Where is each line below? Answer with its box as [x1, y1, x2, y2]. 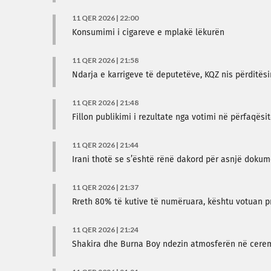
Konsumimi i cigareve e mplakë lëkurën [72, 28, 224, 37]
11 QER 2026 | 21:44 [72, 140, 139, 149]
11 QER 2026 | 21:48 [72, 98, 139, 107]
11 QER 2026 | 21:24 [72, 225, 139, 234]
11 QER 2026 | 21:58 [72, 56, 139, 65]
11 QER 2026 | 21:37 [72, 183, 139, 192]
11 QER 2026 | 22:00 [72, 13, 139, 22]
